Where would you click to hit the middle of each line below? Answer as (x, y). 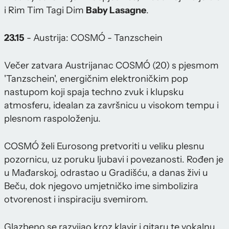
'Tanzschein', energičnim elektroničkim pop (96, 78)
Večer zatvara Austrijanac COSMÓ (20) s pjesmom (111, 65)
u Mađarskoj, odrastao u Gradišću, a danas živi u (106, 173)
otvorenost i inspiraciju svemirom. (76, 199)
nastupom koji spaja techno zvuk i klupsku (94, 92)
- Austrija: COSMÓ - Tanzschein (94, 38)
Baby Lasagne (116, 10)
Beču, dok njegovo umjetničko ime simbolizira (101, 186)
